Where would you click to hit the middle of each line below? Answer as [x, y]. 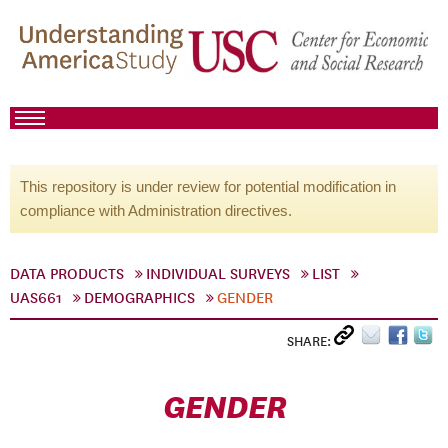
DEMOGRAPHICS [139, 298]
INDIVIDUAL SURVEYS [218, 274]
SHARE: [310, 341]
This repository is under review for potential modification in [208, 186]
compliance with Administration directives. [156, 210]
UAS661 [36, 298]
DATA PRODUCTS [67, 274]
